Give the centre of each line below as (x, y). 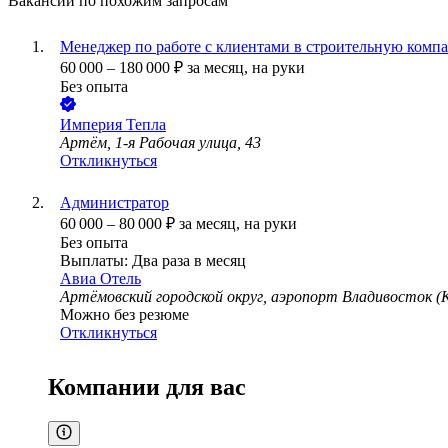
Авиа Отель (100, 279)
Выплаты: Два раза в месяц (153, 261)
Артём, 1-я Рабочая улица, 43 (160, 143)
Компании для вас (147, 387)
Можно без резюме (124, 315)
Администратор (114, 203)
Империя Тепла (113, 125)
